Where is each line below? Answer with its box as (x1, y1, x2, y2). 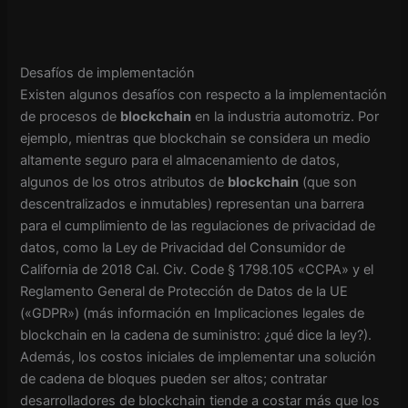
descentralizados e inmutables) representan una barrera (20, 195, 365, 212)
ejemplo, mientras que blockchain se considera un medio (20, 129, 372, 147)
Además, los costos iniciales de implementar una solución (20, 348, 377, 365)
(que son (299, 173, 358, 190)
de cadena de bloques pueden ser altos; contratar (20, 370, 328, 387)
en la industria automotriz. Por (191, 107, 380, 125)
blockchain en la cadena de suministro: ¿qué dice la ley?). (20, 326, 372, 343)
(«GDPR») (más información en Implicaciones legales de (20, 304, 365, 321)
